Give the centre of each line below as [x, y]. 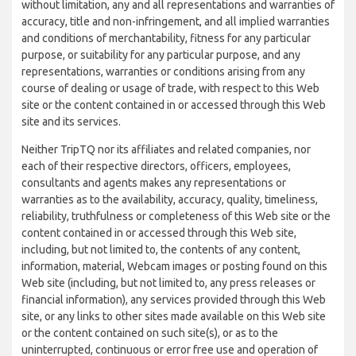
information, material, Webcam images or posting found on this [174, 266]
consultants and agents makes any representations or [154, 183]
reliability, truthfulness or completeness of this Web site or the [176, 216]
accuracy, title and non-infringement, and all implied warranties [176, 21]
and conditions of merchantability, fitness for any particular [166, 38]
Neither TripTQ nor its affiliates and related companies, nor [166, 149]
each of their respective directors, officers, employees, [156, 166]
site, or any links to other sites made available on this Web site [174, 316]
